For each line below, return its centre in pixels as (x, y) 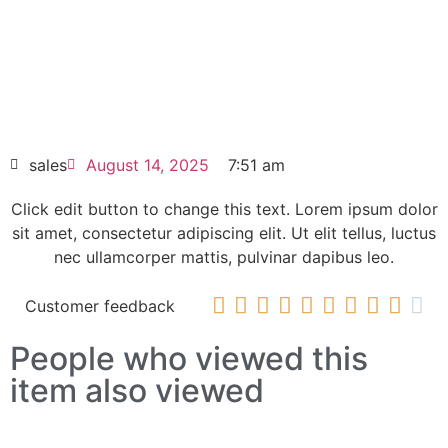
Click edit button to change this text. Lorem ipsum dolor (224, 208)
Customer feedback (99, 305)
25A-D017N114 (224, 76)
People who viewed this (189, 358)
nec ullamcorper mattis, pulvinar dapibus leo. (224, 256)
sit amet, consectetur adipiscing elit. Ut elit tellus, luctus (224, 232)
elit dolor (224, 12)
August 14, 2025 (147, 164)
